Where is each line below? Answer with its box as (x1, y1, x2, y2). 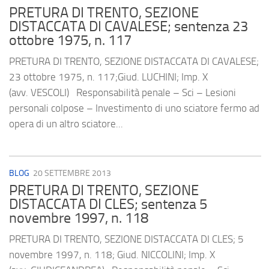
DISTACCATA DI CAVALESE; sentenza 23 (9, 18, 248, 35)
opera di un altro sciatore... (9, 118, 123, 130)
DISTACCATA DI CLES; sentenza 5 (9, 195, 207, 213)
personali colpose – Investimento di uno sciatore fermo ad (9, 102, 259, 115)
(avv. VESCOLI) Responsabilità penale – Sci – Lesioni (9, 86, 236, 99)
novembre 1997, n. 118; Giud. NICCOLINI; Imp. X (9, 248, 215, 261)
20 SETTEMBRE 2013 (33, 168, 111, 179)
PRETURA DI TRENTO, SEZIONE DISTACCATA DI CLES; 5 (9, 232, 244, 245)
